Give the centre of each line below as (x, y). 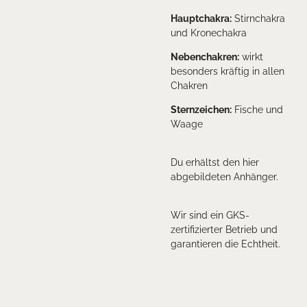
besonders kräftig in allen (228, 71)
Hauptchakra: (201, 18)
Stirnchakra (258, 18)
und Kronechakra (209, 33)
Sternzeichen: (201, 109)
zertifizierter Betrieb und (224, 229)
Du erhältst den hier (215, 162)
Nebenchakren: (205, 57)
